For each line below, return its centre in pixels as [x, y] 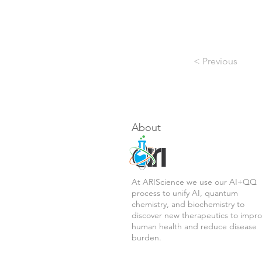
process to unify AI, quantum [185, 193]
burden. [146, 237]
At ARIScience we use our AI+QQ [194, 182]
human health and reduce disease [194, 226]
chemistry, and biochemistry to [188, 204]
